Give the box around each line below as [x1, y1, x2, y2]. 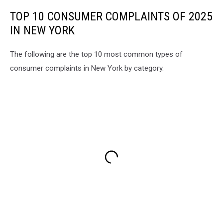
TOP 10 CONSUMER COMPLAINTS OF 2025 [10, 9, 213, 24]
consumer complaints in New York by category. [10, 64, 164, 73]
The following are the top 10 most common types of [10, 50, 183, 59]
